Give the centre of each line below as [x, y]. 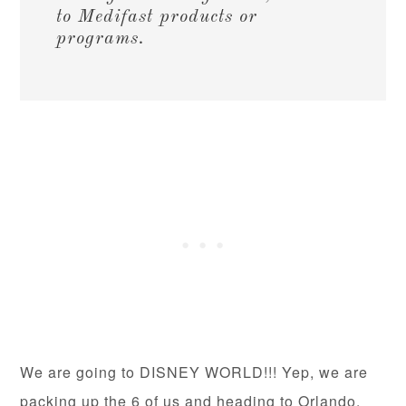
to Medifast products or [157, 17]
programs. [101, 39]
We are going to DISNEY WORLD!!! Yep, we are [194, 372]
